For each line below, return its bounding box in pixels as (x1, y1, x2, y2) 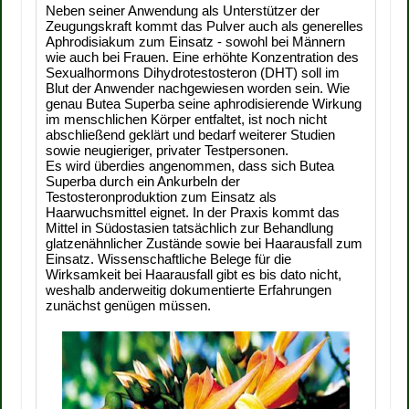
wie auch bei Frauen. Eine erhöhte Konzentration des (46, 49, 360, 65)
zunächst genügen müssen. (46, 298, 215, 313)
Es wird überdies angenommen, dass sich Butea (46, 158, 335, 173)
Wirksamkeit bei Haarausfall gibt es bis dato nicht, (46, 267, 342, 282)
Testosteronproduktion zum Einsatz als (46, 189, 278, 204)
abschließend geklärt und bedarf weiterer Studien (46, 127, 336, 142)
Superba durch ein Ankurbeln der (46, 173, 241, 189)
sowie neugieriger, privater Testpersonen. (46, 142, 293, 158)
